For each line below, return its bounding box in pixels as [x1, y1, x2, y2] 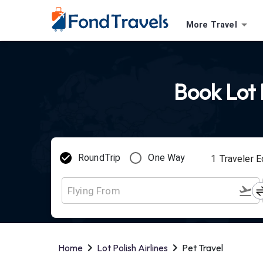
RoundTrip [78, 152, 121, 163]
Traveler [218, 153, 254, 164]
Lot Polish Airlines [97, 242, 168, 254]
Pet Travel [182, 242, 223, 254]
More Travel [186, 19, 237, 30]
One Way [148, 152, 186, 163]
